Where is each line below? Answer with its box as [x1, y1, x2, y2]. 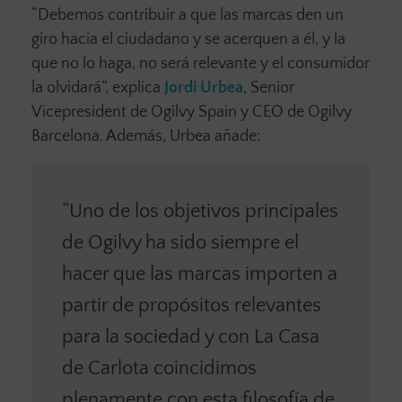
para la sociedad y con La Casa [61, 325, 319, 348]
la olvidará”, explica [31, 79, 164, 98]
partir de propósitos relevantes [61, 293, 321, 317]
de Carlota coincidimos [61, 356, 257, 380]
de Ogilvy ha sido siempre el [61, 231, 299, 254]
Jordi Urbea [164, 79, 243, 98]
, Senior [243, 79, 294, 98]
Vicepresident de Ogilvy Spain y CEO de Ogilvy [31, 103, 352, 122]
